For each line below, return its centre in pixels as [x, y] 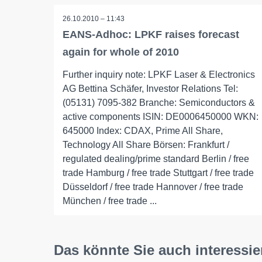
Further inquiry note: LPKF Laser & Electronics [159, 75]
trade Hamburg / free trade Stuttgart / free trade [158, 173]
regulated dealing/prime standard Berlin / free [156, 159]
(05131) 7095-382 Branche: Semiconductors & [159, 103]
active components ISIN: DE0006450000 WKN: [161, 117]
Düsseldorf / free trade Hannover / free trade [153, 187]
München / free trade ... [110, 201]
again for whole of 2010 [121, 52]
